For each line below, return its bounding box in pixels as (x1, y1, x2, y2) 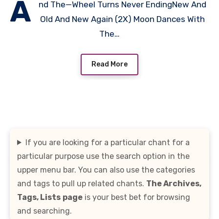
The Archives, (146, 178, 201, 188)
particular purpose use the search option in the (17, 151, 190, 161)
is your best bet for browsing (83, 192, 190, 202)
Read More (91, 60, 128, 68)
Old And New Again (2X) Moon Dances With (40, 14, 205, 24)
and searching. (17, 206, 72, 216)
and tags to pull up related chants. (17, 178, 146, 188)
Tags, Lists (17, 192, 61, 202)
